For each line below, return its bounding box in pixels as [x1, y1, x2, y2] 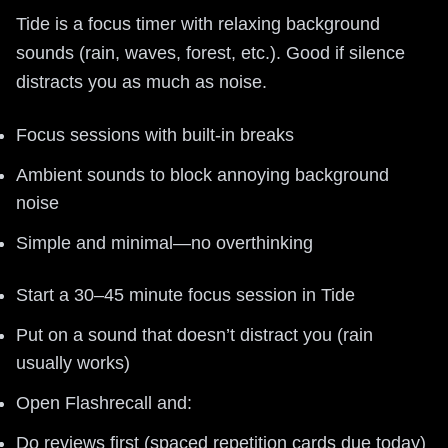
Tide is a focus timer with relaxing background [16, 13, 380, 34]
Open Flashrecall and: [16, 392, 192, 413]
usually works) [16, 352, 130, 373]
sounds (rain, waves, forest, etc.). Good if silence [16, 42, 405, 63]
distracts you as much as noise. [16, 71, 267, 92]
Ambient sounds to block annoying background [16, 164, 389, 185]
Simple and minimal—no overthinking [16, 232, 313, 253]
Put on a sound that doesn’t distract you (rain [16, 324, 373, 345]
